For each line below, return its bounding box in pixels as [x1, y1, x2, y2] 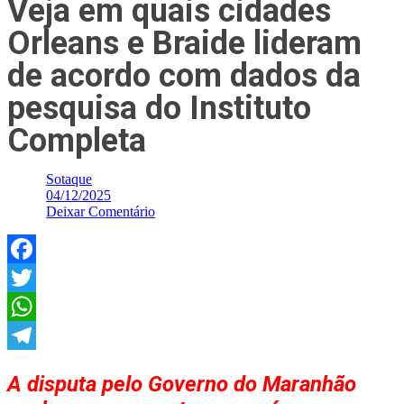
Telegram [7, 356, 60, 372]
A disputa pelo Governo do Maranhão [7, 372, 356, 397]
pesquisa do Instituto [7, 89, 311, 127]
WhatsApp [7, 327, 69, 343]
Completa [7, 122, 146, 160]
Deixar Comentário [46, 204, 156, 219]
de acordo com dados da [7, 57, 361, 95]
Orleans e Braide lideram [7, 24, 362, 62]
